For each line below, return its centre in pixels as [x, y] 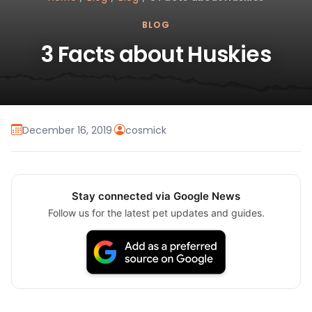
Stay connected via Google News [156, 196]
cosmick [146, 130]
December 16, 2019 [67, 130]
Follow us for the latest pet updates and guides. [156, 213]
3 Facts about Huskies [156, 55]
